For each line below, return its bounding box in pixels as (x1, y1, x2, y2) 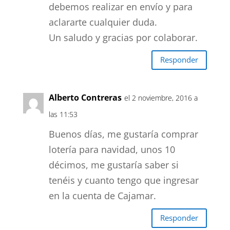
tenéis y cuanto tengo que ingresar (48, 174, 199, 186)
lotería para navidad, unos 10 (48, 143, 175, 156)
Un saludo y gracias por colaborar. (48, 31, 198, 44)
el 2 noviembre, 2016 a (124, 92, 198, 103)
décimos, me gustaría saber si (48, 158, 179, 171)
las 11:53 (48, 109, 78, 119)
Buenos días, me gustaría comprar (48, 127, 198, 140)
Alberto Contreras (48, 91, 122, 103)
